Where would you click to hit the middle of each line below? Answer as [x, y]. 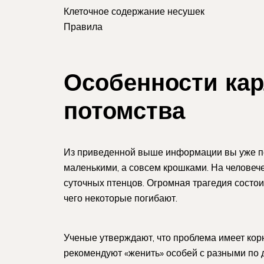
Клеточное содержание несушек [134, 11]
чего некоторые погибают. [121, 198]
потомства [124, 110]
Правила [83, 26]
